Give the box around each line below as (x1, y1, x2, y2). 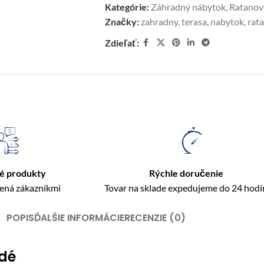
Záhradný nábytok (150, 1, 226, 12)
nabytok (210, 16, 244, 27)
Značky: (104, 16, 139, 27)
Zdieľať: (104, 37, 139, 48)
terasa (181, 16, 207, 27)
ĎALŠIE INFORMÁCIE (34, 211, 124, 225)
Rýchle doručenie (148, 167, 223, 179)
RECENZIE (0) (124, 211, 186, 225)
